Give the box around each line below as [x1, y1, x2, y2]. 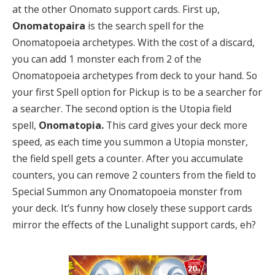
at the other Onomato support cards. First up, [12, 2, 220, 16]
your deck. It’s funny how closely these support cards [12, 201, 252, 215]
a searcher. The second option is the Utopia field [12, 101, 231, 115]
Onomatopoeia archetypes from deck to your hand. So [12, 68, 257, 82]
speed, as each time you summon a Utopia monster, [12, 134, 248, 149]
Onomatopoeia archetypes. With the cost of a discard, [12, 35, 255, 49]
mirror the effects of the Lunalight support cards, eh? [12, 217, 256, 231]
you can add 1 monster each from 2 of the [12, 52, 201, 66]
